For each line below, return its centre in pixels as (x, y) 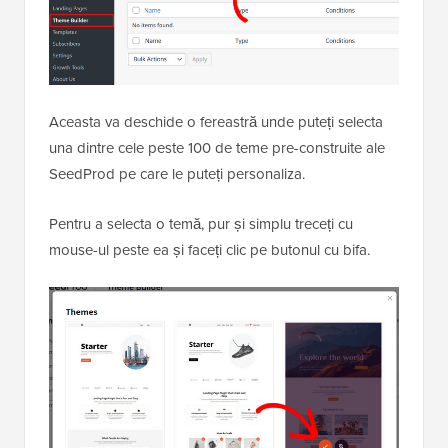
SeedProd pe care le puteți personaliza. (177, 173)
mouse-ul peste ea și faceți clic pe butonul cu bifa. (209, 249)
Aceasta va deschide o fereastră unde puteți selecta (216, 121)
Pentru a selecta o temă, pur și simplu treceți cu (201, 223)
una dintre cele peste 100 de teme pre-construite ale (217, 147)
